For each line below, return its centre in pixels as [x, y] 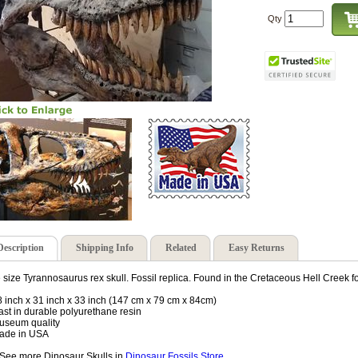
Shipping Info [105, 248]
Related [181, 248]
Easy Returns [257, 248]
